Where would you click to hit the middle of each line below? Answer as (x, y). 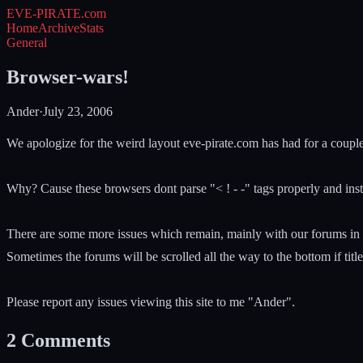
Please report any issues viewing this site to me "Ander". (151, 301)
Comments (66, 340)
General (27, 43)
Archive (59, 28)
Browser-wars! (68, 77)
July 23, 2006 (78, 111)
